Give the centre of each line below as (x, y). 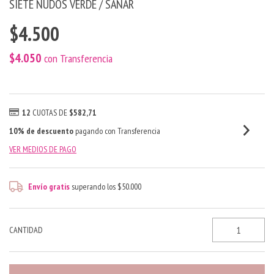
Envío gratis (49, 187)
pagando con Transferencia (117, 131)
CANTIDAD (26, 230)
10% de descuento (41, 131)
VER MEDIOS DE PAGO (43, 149)
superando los (95, 187)
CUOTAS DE (50, 113)
